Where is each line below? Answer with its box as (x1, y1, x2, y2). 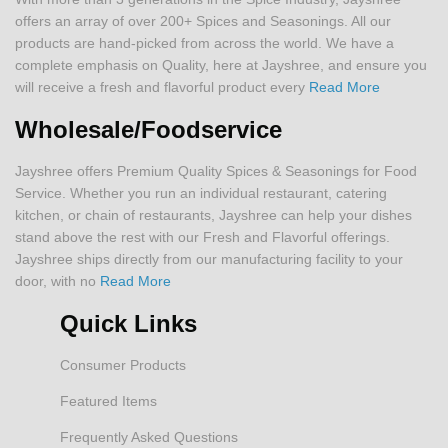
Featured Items (60, 392, 157, 409)
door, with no (15, 272, 100, 289)
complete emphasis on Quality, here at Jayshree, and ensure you (15, 56, 427, 73)
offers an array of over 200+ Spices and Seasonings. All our (15, 12, 391, 29)
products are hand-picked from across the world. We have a (15, 34, 394, 51)
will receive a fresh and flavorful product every (15, 78, 309, 95)
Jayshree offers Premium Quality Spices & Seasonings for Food (15, 162, 417, 179)
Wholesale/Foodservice (15, 115, 282, 143)
